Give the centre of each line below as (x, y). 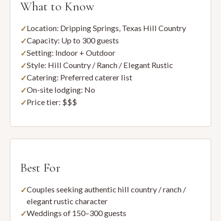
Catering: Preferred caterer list (79, 77)
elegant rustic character (67, 201)
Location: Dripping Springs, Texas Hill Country (106, 28)
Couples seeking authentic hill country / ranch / (106, 189)
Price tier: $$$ (52, 102)
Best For (40, 167)
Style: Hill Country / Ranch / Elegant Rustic (100, 65)
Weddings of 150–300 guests (76, 213)
